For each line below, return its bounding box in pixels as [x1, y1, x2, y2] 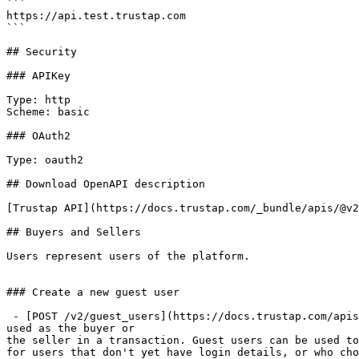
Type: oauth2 [6, 154, 83, 166]
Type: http [6, 94, 71, 106]
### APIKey [6, 70, 71, 82]
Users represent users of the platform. [6, 250, 250, 262]
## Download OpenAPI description [6, 178, 205, 190]
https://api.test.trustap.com [6, 10, 186, 22]
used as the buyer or [6, 322, 135, 334]
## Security [6, 46, 77, 58]
